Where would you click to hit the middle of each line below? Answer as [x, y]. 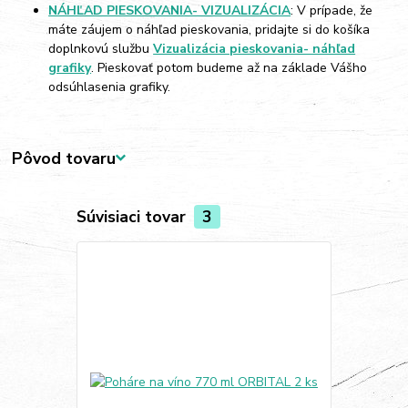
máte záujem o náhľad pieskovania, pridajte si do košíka [209, 29]
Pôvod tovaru [64, 158]
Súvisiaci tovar [133, 216]
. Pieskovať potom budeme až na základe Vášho [229, 67]
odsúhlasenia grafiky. [110, 87]
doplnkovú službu [101, 48]
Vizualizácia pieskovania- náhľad [255, 48]
